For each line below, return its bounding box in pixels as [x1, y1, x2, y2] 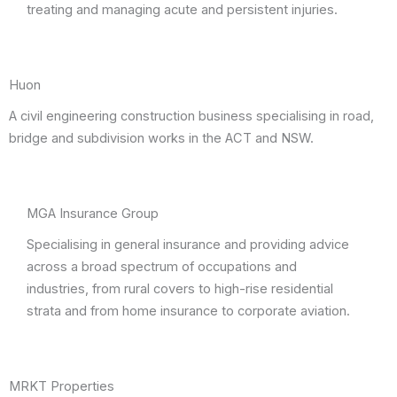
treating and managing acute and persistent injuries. [27, 2, 338, 18]
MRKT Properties [9, 378, 114, 394]
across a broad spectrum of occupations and [27, 259, 297, 275]
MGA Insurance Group [27, 206, 159, 222]
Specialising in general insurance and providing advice [27, 237, 349, 253]
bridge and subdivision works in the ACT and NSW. [9, 130, 314, 146]
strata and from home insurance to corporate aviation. [27, 303, 350, 319]
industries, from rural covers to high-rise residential [27, 281, 333, 297]
